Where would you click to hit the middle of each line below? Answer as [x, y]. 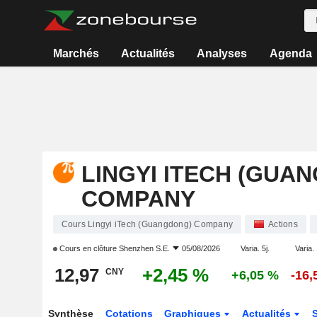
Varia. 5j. [255, 248]
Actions [283, 224]
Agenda [290, 53]
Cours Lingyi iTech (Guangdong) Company [147, 224]
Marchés [76, 53]
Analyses [222, 53]
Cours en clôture [88, 248]
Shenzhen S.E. [144, 248]
